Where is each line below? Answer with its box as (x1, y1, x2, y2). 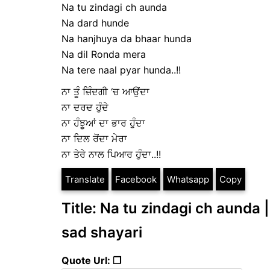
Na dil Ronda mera (61, 48, 146, 60)
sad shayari (61, 223, 142, 241)
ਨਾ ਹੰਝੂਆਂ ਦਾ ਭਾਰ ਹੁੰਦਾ (61, 116, 145, 129)
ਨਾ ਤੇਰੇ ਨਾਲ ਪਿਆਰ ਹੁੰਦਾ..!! (61, 148, 161, 160)
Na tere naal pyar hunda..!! (61, 63, 181, 76)
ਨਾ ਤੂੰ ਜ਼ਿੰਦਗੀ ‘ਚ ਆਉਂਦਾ (61, 85, 149, 98)
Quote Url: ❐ (61, 254, 121, 266)
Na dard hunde (61, 16, 129, 29)
